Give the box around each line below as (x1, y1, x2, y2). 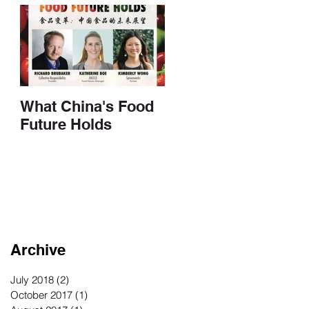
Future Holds (20, 114, 112, 133)
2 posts (69, 272, 103, 286)
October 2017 (10, 288, 72, 301)
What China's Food (20, 97, 154, 115)
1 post (88, 288, 116, 301)
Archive (10, 240, 66, 259)
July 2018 (10, 272, 54, 286)
